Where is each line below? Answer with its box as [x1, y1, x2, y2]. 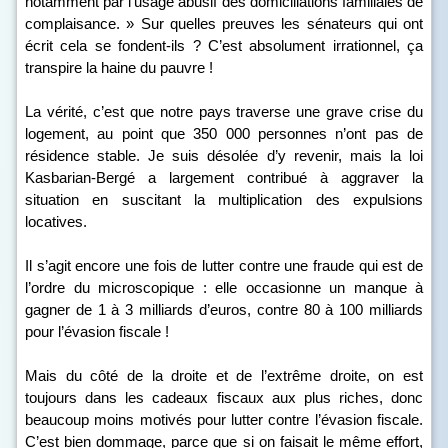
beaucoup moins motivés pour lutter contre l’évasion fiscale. [25, 411, 423, 428]
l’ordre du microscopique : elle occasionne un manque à [25, 279, 423, 296]
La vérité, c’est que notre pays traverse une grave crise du [25, 103, 423, 120]
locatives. [25, 213, 87, 230]
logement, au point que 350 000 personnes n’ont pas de [25, 125, 423, 142]
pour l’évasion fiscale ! [25, 323, 169, 340]
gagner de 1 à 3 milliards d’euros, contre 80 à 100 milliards [25, 301, 423, 318]
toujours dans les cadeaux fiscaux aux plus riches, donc [25, 389, 423, 406]
